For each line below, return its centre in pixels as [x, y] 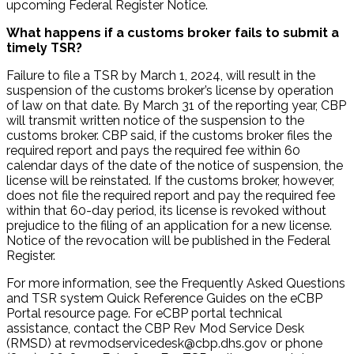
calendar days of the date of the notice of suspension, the [175, 166]
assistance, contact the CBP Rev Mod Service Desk [155, 329]
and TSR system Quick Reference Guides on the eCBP [164, 299]
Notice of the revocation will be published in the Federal [168, 241]
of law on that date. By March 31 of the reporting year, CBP [176, 106]
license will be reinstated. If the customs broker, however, [170, 181]
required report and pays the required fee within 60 [153, 151]
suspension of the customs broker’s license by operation [170, 91]
